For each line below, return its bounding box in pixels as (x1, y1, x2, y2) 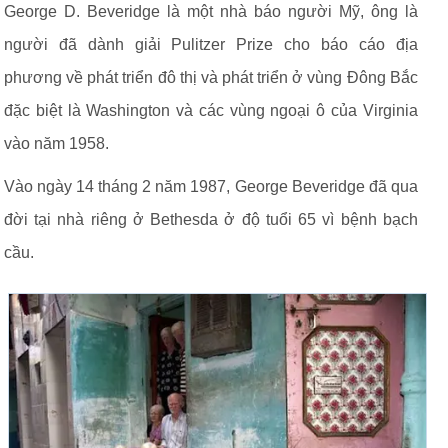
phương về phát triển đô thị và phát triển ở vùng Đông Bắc (4, 69, 418, 86)
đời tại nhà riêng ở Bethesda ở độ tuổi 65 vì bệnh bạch (4, 211, 418, 228)
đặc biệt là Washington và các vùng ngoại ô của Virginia (4, 102, 418, 119)
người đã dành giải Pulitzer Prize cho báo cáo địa (4, 36, 418, 53)
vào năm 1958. (4, 135, 109, 152)
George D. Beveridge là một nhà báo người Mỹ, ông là (4, 3, 418, 20)
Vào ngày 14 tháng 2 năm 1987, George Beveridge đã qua (4, 178, 418, 195)
